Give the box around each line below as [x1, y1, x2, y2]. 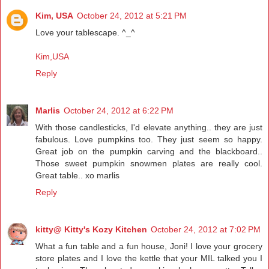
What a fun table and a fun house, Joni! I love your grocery [35, 241, 262, 252]
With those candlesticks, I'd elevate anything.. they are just [35, 122, 262, 133]
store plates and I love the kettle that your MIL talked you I [35, 253, 262, 264]
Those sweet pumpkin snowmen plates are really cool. [35, 159, 262, 169]
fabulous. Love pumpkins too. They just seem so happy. [35, 134, 262, 145]
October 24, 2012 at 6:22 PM [64, 106, 174, 116]
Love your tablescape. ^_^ [35, 28, 135, 38]
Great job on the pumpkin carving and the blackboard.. [35, 147, 262, 157]
